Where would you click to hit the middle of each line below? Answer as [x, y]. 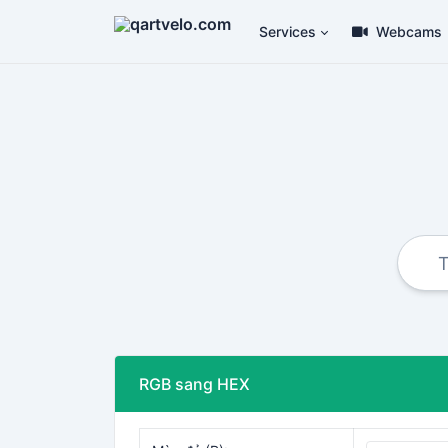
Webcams [409, 31]
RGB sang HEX [194, 384]
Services [287, 31]
